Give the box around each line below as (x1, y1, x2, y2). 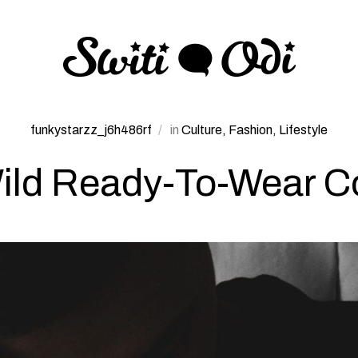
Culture (181, 123, 222, 137)
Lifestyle (279, 123, 328, 137)
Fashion (229, 123, 272, 137)
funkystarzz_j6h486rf (30, 123, 154, 137)
